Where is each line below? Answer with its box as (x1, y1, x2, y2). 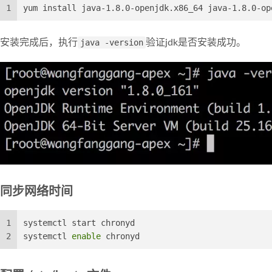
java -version (80, 38, 143, 48)
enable (72, 231, 101, 241)
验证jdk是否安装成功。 (146, 38, 246, 48)
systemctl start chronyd (23, 217, 135, 228)
